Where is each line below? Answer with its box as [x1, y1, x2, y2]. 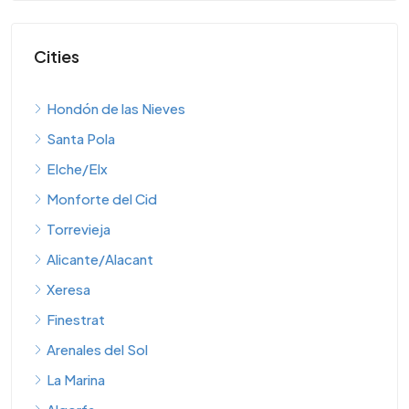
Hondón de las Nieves [47, 100, 185, 117]
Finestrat [47, 310, 105, 328]
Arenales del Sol [47, 341, 148, 358]
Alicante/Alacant [47, 250, 153, 267]
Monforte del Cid [47, 190, 157, 207]
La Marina [47, 371, 105, 388]
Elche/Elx [47, 160, 108, 177]
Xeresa [47, 280, 90, 298]
